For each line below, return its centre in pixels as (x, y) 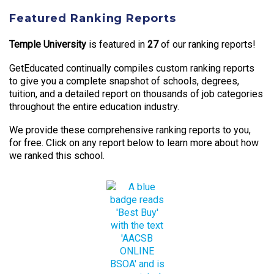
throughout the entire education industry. (94, 106)
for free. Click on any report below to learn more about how (134, 143)
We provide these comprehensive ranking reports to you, (130, 130)
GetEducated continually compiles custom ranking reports (132, 68)
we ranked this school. (57, 156)
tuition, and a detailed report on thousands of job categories (136, 94)
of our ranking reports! (207, 45)
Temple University (48, 45)
